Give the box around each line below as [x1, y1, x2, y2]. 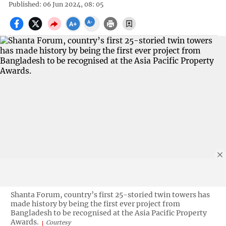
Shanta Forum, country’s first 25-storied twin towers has [10, 190, 210, 199]
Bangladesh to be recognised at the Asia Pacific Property [10, 208, 207, 217]
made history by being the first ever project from [10, 199, 180, 208]
